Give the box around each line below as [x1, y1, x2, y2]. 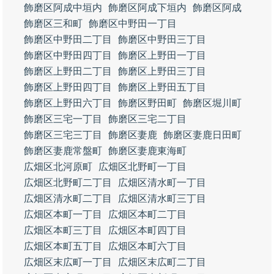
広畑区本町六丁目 [108, 241, 187, 251]
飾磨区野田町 [118, 98, 177, 108]
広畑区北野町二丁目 [24, 177, 112, 188]
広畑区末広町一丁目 [24, 257, 112, 267]
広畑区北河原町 [24, 161, 92, 172]
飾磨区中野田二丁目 [24, 34, 112, 45]
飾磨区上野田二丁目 [24, 66, 112, 76]
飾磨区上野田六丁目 [24, 98, 112, 108]
